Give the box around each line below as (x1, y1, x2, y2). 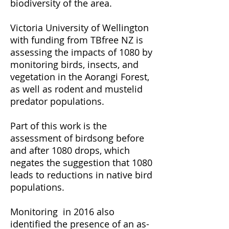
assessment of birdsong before (10, 132, 144, 144)
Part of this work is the (10, 120, 107, 132)
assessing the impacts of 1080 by (10, 46, 152, 58)
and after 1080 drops (10, 144, 100, 156)
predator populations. (10, 95, 104, 107)
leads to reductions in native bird (10, 169, 152, 181)
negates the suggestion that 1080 (10, 156, 152, 169)
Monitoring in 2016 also (10, 205, 114, 218)
